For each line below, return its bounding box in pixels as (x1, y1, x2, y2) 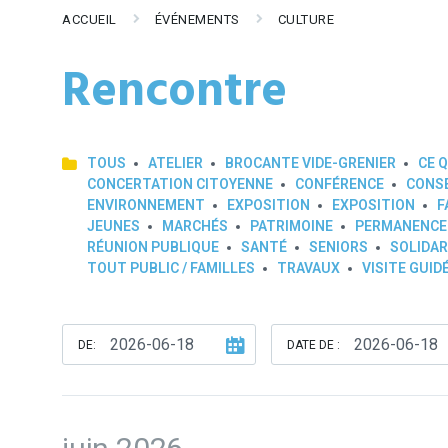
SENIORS (309, 239, 368, 255)
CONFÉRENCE (295, 176, 384, 192)
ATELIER (148, 155, 203, 171)
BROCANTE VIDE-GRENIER (225, 155, 396, 171)
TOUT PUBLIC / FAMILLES (87, 260, 255, 276)
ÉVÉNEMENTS (154, 12, 240, 27)
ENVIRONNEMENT (87, 197, 205, 213)
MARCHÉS (162, 218, 228, 234)
